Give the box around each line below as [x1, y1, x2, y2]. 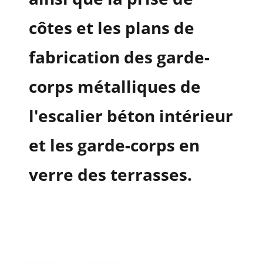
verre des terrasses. [28, 163, 192, 186]
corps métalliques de [28, 75, 201, 98]
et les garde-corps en [28, 134, 200, 157]
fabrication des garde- [28, 46, 210, 69]
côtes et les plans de [28, 16, 194, 39]
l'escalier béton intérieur [28, 104, 233, 127]
